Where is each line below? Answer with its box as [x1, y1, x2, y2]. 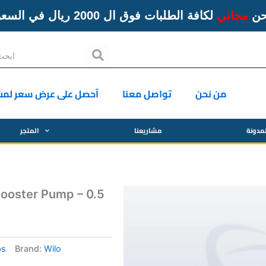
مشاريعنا [134, 124, 161, 137]
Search [103, 42, 143, 56]
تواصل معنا [122, 85, 172, 103]
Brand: [15, 243, 44, 254]
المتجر [20, 124, 40, 137]
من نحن [195, 85, 227, 103]
